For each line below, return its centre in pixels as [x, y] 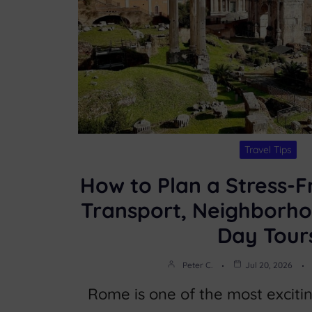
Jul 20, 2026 [269, 265]
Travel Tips [268, 149]
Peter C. [197, 265]
